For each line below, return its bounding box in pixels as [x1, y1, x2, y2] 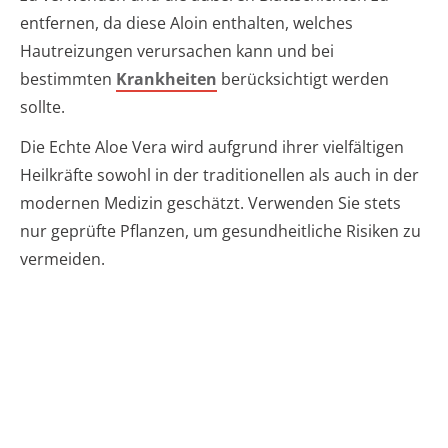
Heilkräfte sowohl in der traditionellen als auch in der [20, 164, 419, 187]
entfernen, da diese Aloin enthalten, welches [20, 12, 353, 35]
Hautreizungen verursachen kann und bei [20, 40, 334, 63]
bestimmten [20, 68, 116, 91]
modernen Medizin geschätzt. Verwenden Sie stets [20, 192, 401, 215]
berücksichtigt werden [217, 68, 389, 91]
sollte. [20, 96, 65, 119]
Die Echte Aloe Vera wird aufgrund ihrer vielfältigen [20, 136, 404, 159]
